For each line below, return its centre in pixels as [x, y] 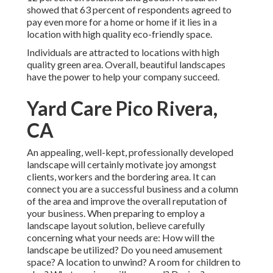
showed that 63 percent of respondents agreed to [129, 10]
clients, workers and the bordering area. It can [121, 177]
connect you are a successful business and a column [133, 189]
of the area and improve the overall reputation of [127, 201]
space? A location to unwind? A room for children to [134, 262]
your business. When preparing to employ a [116, 213]
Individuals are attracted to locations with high [123, 52]
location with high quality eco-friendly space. [119, 34]
